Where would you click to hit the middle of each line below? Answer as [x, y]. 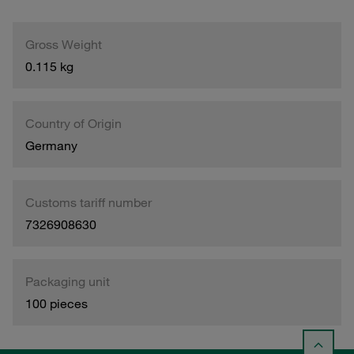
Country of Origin [73, 123]
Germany [51, 145]
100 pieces [56, 303]
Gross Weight [64, 44]
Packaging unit [68, 281]
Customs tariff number [88, 202]
